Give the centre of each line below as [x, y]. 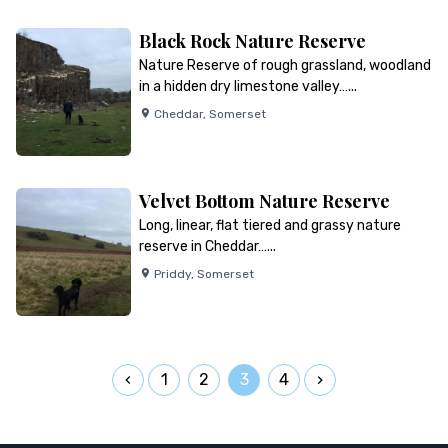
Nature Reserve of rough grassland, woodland [284, 65]
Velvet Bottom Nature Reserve [264, 201]
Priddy [172, 274]
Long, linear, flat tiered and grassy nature [269, 225]
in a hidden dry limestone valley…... [247, 86]
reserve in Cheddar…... [207, 246]
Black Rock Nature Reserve [252, 41]
